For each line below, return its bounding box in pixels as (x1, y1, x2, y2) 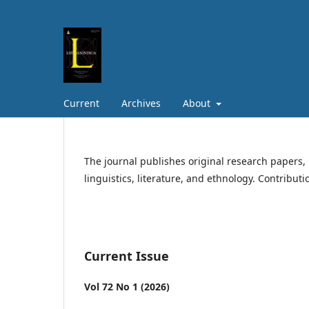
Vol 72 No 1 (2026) (84, 279, 170, 293)
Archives (121, 96, 161, 110)
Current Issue (84, 247, 169, 264)
